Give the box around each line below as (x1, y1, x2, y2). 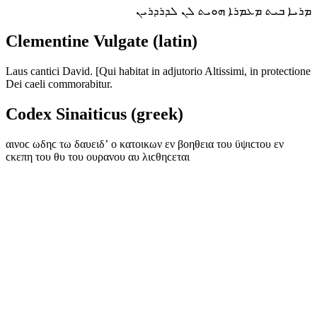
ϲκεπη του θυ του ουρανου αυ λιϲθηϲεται (6, 150, 190, 163)
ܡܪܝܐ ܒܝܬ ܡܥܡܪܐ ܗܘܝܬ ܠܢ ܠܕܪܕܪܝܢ (135, 5, 311, 18)
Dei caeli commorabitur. (6, 77, 113, 90)
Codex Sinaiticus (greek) (6, 104, 183, 123)
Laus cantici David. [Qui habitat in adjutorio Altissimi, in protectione (6, 64, 311, 77)
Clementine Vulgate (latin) (6, 32, 197, 51)
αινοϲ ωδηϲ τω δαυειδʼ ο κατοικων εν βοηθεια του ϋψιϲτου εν (6, 137, 284, 150)
